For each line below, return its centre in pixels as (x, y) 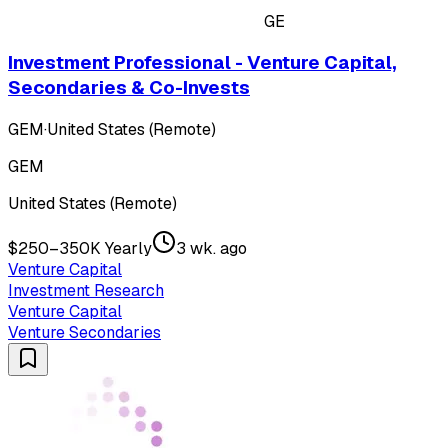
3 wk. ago (211, 249)
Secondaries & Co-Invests (129, 88)
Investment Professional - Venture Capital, (202, 63)
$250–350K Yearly (80, 249)
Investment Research (86, 291)
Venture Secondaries (84, 333)
